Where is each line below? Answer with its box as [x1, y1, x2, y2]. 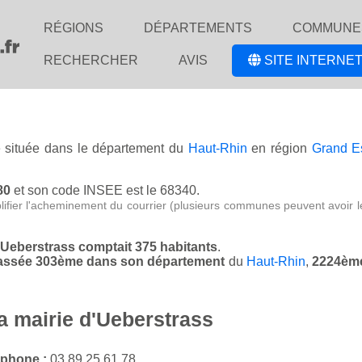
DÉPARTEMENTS [144, 21, 252, 35]
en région [246, 141, 312, 156]
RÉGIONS [44, 21, 103, 35]
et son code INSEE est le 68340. [11, 183, 200, 198]
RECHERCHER [44, 53, 138, 67]
